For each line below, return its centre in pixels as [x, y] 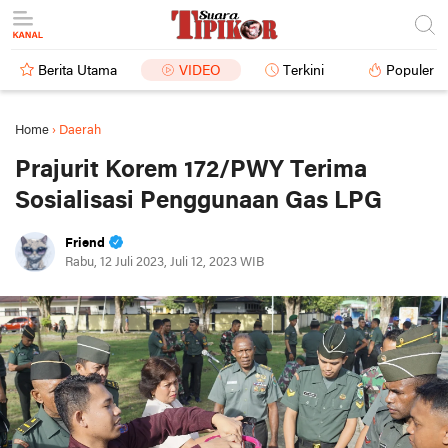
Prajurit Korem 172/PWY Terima [191, 170]
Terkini [303, 71]
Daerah [80, 130]
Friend [85, 243]
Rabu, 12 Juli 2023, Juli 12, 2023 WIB [164, 262]
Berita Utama [77, 71]
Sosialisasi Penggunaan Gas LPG [198, 201]
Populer [410, 71]
